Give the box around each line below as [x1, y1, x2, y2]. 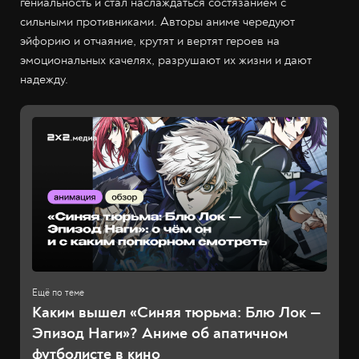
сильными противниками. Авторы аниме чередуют [20, 13, 295, 30]
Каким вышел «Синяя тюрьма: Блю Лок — [32, 302, 321, 323]
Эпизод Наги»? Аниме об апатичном [32, 323, 288, 344]
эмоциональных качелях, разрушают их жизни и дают [20, 51, 312, 68]
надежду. [20, 71, 68, 87]
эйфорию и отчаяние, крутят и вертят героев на [20, 32, 280, 49]
